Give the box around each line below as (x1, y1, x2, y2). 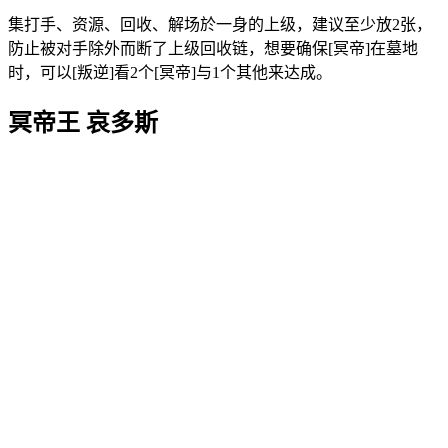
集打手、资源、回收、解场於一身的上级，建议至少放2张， (8, 15, 432, 33)
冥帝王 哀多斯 (8, 109, 158, 136)
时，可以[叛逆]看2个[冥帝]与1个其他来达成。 (8, 63, 332, 81)
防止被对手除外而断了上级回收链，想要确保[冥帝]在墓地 (8, 39, 418, 57)
